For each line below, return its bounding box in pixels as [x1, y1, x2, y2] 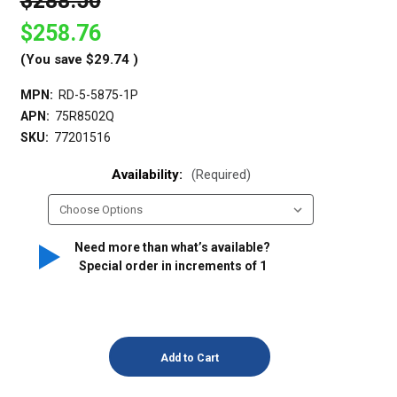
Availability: [111, 167, 186, 183]
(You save [19, 51, 82, 68]
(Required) [191, 167, 251, 183]
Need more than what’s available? [74, 240, 270, 255]
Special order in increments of [78, 259, 260, 274]
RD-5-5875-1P [58, 88, 138, 103]
